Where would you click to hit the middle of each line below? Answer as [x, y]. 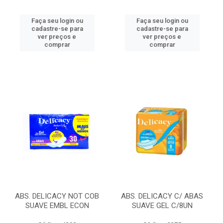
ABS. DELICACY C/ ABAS [162, 196]
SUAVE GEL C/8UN [162, 206]
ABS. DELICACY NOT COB [57, 196]
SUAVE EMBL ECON [57, 206]
